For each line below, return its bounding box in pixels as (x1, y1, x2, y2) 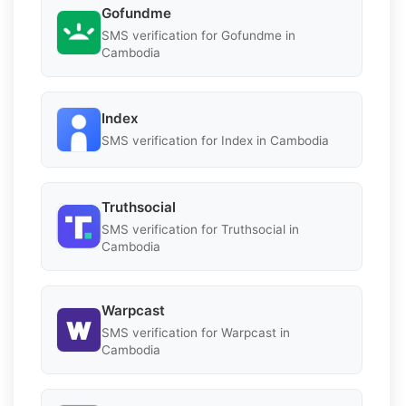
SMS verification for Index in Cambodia (101, 133, 329, 149)
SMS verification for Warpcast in (101, 324, 290, 340)
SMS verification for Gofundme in (101, 27, 295, 43)
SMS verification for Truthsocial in (101, 221, 299, 237)
